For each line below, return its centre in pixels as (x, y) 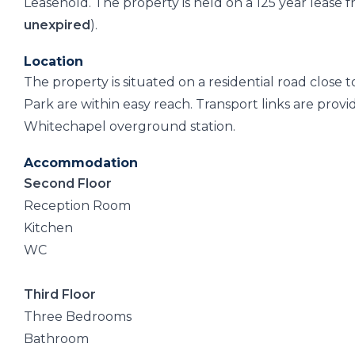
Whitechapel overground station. (130, 126)
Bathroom (56, 339)
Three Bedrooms (78, 317)
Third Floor (60, 294)
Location (53, 61)
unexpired (57, 25)
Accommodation (81, 163)
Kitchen (48, 228)
